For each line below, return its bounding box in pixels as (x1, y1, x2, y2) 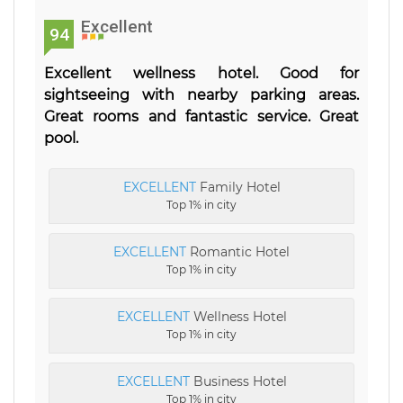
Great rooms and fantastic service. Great (44, 108, 359, 126)
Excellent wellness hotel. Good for (44, 65, 359, 83)
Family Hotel (195, 179, 281, 196)
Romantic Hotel (186, 244, 290, 261)
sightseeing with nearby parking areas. (44, 86, 359, 104)
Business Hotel (189, 373, 287, 390)
